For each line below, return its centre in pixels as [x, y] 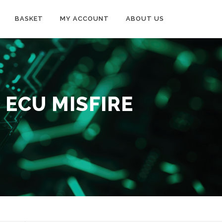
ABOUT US [145, 19]
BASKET [29, 19]
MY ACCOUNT [84, 19]
